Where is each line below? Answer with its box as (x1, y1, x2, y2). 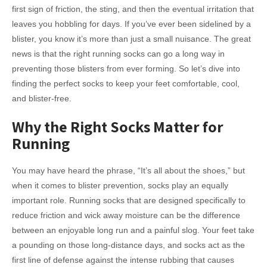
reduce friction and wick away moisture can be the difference (12, 210, 240, 220)
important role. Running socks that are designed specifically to (12, 195, 246, 205)
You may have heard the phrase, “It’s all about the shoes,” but (12, 166, 245, 175)
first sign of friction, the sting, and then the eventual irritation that (12, 4, 254, 14)
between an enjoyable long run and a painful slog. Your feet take (12, 225, 254, 235)
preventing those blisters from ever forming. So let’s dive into (12, 64, 240, 73)
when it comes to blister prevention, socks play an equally (12, 181, 228, 190)
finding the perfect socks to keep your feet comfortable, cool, (12, 79, 240, 88)
